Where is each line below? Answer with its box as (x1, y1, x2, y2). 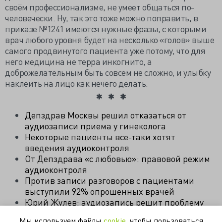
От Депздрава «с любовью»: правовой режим (25, 153, 210, 164)
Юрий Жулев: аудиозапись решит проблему (25, 196, 204, 208)
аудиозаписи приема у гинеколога (25, 120, 166, 131)
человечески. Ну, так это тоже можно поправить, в (5, 12, 198, 23)
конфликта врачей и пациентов (25, 207, 155, 219)
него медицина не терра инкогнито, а (5, 55, 152, 67)
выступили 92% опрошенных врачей (25, 185, 174, 197)
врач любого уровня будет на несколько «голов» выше (5, 34, 214, 45)
